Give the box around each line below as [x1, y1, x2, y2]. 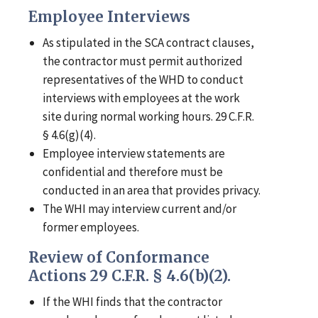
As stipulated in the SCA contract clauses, [43, 35, 255, 51]
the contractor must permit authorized [43, 53, 243, 70]
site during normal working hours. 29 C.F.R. [43, 109, 255, 125]
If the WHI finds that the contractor [43, 294, 223, 310]
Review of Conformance [28, 248, 209, 268]
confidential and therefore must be [43, 164, 224, 180]
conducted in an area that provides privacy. [43, 182, 261, 199]
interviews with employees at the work [43, 90, 241, 106]
